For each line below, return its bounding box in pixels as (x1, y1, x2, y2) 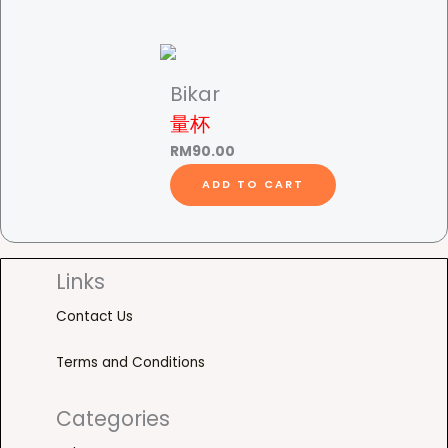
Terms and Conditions (56, 352, 205, 372)
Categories (56, 403, 170, 433)
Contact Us (56, 306, 133, 326)
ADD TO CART (201, 177, 304, 193)
